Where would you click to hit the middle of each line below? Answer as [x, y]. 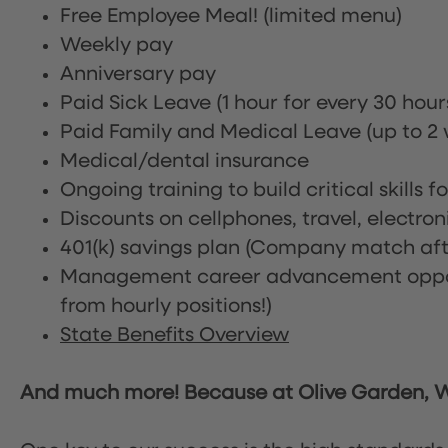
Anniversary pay [138, 74]
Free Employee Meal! [161, 16]
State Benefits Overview [174, 335]
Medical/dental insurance [184, 161]
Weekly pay [116, 45]
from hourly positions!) [166, 306]
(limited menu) [332, 16]
